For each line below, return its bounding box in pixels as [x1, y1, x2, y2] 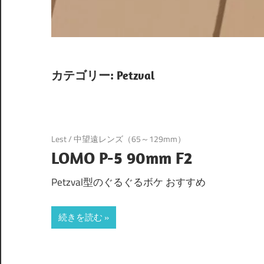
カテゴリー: [51, 67, 117, 82]
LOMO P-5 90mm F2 [51, 147, 192, 168]
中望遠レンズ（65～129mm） [74, 132, 186, 145]
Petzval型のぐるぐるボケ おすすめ [51, 174, 206, 190]
